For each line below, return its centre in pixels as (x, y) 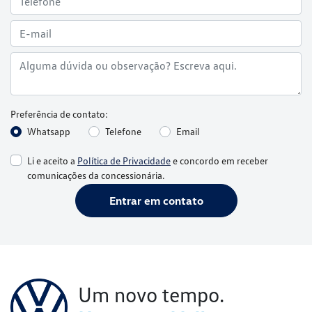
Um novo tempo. (151, 294)
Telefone (123, 131)
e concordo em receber (219, 160)
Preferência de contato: (59, 114)
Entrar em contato (156, 200)
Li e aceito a (52, 160)
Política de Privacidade (124, 160)
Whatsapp (49, 131)
